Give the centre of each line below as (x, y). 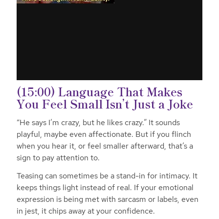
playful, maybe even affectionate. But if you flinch (104, 134)
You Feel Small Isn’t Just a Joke (105, 103)
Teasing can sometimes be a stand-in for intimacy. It (107, 176)
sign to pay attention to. (58, 157)
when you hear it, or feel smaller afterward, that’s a (105, 146)
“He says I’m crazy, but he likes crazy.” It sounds (98, 122)
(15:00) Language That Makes (99, 91)
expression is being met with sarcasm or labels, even (107, 199)
